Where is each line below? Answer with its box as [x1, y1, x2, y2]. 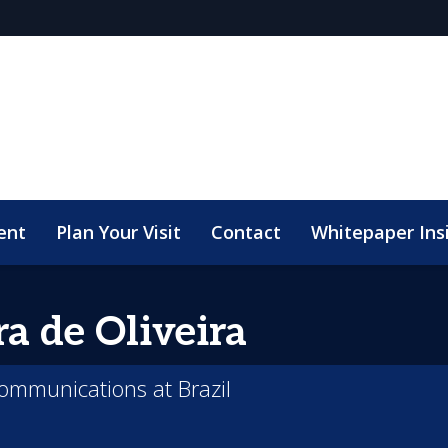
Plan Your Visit [56, 219, 181, 244]
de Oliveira [40, 309, 247, 357]
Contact [211, 219, 281, 244]
